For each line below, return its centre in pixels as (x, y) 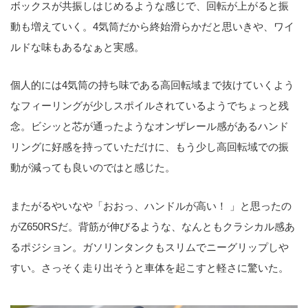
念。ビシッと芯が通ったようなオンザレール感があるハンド (150, 126)
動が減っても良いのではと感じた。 (93, 168)
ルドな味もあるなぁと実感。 (77, 47)
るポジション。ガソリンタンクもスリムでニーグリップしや (150, 247)
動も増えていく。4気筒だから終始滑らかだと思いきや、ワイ (152, 26)
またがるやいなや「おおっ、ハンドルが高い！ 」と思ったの (151, 206)
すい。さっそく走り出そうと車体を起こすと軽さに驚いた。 (150, 267)
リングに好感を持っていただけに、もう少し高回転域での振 (150, 147)
